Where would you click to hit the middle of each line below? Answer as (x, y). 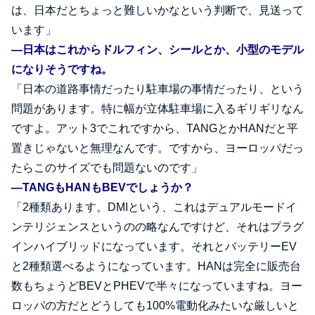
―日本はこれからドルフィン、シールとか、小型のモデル (157, 50)
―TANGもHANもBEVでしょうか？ (102, 188)
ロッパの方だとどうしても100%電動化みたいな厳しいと (155, 306)
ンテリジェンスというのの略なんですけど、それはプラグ (157, 227)
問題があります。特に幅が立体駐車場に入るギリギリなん (157, 109)
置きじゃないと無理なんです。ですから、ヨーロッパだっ (157, 148)
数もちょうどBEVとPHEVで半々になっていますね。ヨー (157, 286)
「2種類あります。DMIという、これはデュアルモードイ (154, 207)
